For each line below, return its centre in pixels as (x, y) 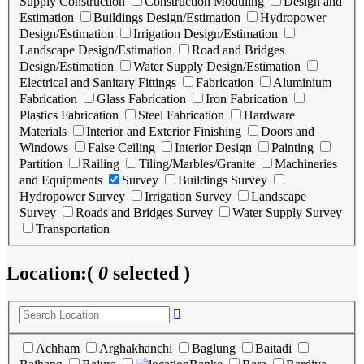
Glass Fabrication (141, 99)
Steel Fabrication (181, 115)
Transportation (73, 229)
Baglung (214, 348)
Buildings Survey (223, 180)
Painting (292, 147)
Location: (47, 273)
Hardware (269, 115)
